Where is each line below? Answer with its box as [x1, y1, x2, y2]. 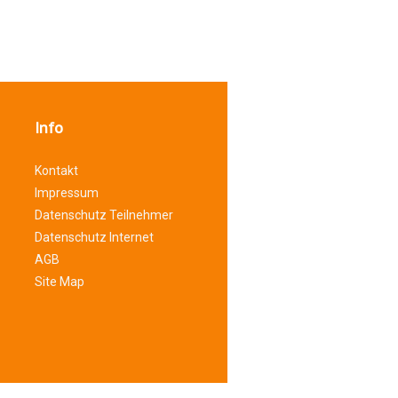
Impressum [34, 185, 99, 200]
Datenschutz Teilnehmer [34, 207, 173, 222]
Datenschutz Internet [34, 229, 154, 244]
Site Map [34, 274, 84, 289]
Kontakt [34, 163, 78, 178]
